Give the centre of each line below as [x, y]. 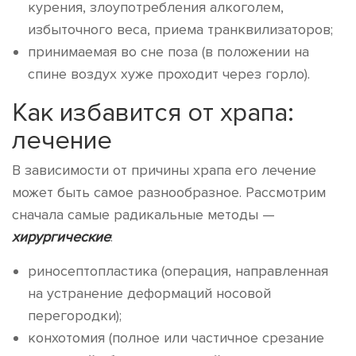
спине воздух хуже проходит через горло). [169, 74]
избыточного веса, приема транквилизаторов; [180, 29]
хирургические [61, 237]
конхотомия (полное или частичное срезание [176, 338]
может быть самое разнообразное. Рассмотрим [169, 192]
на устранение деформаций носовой [149, 293]
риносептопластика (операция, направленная [178, 271]
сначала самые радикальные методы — [143, 215]
